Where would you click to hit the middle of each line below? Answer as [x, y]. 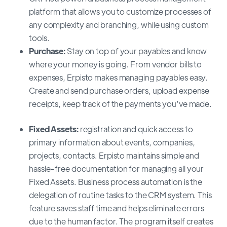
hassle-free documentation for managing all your [117, 168]
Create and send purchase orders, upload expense [119, 90]
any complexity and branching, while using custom [119, 24]
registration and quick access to [136, 129]
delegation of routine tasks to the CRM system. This [120, 195]
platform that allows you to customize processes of [120, 11]
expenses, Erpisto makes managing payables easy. [119, 77]
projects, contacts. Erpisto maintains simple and [114, 155]
